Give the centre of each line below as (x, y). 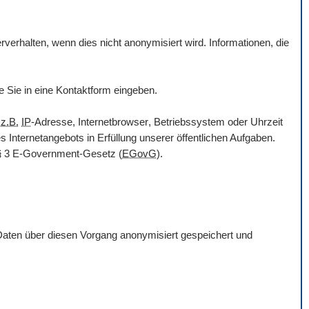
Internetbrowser (113, 122)
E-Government (46, 154)
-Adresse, (54, 122)
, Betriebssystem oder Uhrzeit (216, 122)
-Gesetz (98, 154)
